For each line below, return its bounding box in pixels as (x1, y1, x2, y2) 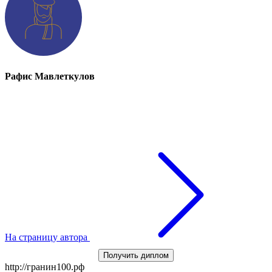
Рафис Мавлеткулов (5, 71, 95, 82)
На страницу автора (5, 231, 90, 242)
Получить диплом (103, 250, 169, 260)
